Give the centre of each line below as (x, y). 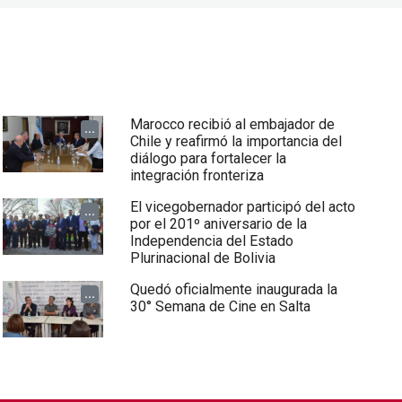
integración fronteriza (197, 176)
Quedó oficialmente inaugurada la (233, 290)
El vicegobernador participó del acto (242, 207)
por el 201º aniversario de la (218, 224)
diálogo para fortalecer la (208, 159)
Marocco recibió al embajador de (232, 125)
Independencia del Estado (211, 241)
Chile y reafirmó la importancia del (236, 142)
